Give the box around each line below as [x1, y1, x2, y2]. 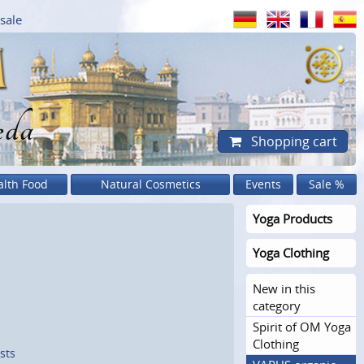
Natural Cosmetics [100, 176, 201, 193]
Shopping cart [247, 132, 337, 151]
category [253, 297, 301, 314]
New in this [253, 279, 315, 297]
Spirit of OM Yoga [253, 318, 351, 335]
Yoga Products [253, 210, 332, 227]
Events [245, 176, 282, 193]
